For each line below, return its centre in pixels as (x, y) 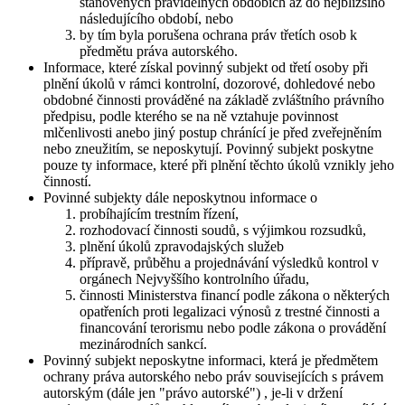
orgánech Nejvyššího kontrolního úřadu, (194, 279)
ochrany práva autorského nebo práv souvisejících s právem (213, 377)
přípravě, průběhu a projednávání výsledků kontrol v (229, 263)
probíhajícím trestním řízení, (159, 214)
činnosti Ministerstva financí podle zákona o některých (235, 296)
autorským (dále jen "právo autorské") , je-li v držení (193, 393)
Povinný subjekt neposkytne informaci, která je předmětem (211, 361)
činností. (67, 182)
